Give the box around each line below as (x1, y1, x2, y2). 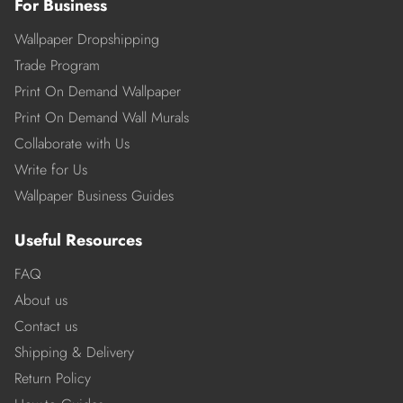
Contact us (14, 316, 77, 337)
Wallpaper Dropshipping (14, 29, 159, 50)
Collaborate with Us (14, 133, 130, 155)
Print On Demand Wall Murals (14, 107, 189, 129)
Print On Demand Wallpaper (14, 81, 181, 103)
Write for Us (14, 159, 87, 181)
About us (14, 290, 67, 311)
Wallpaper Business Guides (14, 185, 174, 207)
